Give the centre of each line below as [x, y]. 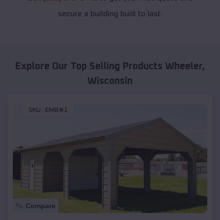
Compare [41, 206]
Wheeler [184, 67]
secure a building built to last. [110, 14]
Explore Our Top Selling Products [90, 67]
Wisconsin [110, 81]
